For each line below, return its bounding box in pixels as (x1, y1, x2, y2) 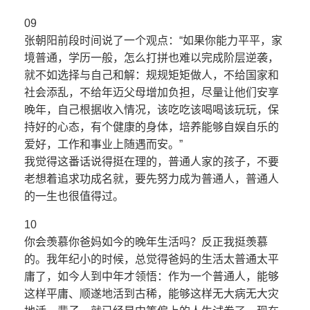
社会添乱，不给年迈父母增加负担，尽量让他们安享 (24, 86, 279, 99)
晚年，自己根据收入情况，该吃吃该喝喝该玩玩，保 (24, 104, 279, 116)
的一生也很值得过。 (24, 190, 124, 203)
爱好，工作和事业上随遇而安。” (24, 138, 183, 151)
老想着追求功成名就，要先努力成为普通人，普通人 (24, 173, 279, 185)
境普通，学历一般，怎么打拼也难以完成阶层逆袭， (24, 52, 279, 64)
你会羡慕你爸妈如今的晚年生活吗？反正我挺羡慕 (24, 236, 268, 248)
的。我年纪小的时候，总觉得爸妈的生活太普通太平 (24, 253, 279, 266)
